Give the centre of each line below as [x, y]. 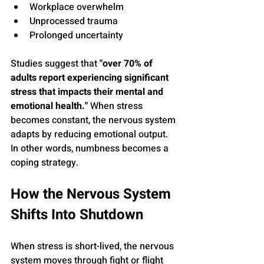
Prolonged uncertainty [76, 36]
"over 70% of [127, 64]
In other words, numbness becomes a [91, 149]
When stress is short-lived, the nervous [93, 247]
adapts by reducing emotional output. [90, 135]
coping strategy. [44, 163]
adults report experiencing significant [91, 78]
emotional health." [49, 106]
